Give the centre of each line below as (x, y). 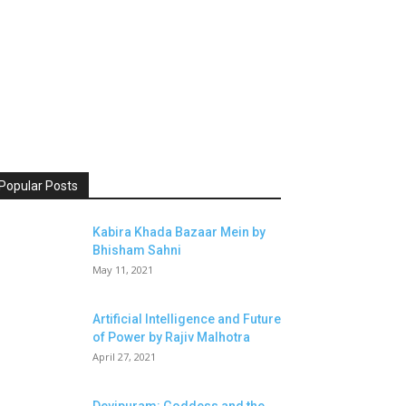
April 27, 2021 (124, 357)
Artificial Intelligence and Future (187, 319)
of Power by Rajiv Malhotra (171, 337)
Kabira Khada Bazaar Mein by (179, 232)
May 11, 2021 (123, 270)
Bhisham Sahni (137, 250)
